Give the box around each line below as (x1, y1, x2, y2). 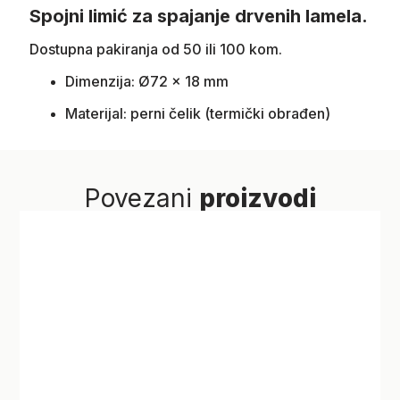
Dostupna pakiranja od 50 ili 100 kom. (29, 39, 282, 58)
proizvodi (198, 183, 316, 214)
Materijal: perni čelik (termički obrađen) (64, 104, 330, 122)
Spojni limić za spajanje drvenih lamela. (29, 4, 368, 27)
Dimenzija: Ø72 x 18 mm (64, 71, 229, 90)
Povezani (84, 183, 199, 214)
